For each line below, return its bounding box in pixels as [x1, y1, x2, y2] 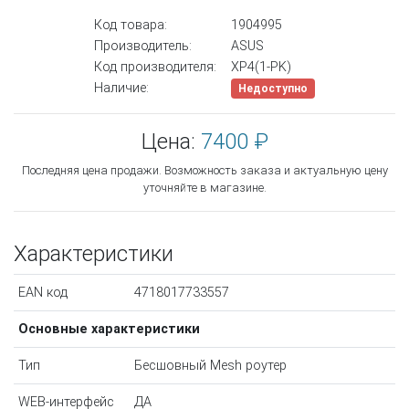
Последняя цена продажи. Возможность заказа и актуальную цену [21, 163, 388, 178]
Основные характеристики [17, 321, 200, 338]
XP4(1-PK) [231, 59, 291, 76]
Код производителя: [94, 59, 216, 76]
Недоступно [238, 82, 308, 96]
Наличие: [94, 80, 149, 97]
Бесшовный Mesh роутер [133, 358, 287, 374]
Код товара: [94, 17, 167, 34]
